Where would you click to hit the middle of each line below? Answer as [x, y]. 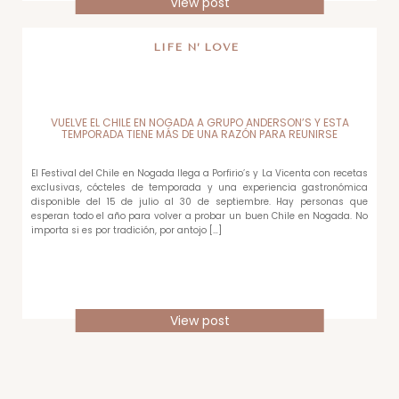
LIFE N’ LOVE [196, 47]
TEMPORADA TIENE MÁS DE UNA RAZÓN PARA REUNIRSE [199, 134]
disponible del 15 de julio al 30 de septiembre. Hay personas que [199, 202]
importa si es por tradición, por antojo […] [126, 230]
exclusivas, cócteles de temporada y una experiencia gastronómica [199, 187]
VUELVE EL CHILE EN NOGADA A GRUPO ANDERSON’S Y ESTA [199, 122]
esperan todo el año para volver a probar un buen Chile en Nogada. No [199, 216]
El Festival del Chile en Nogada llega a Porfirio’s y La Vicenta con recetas [199, 173]
